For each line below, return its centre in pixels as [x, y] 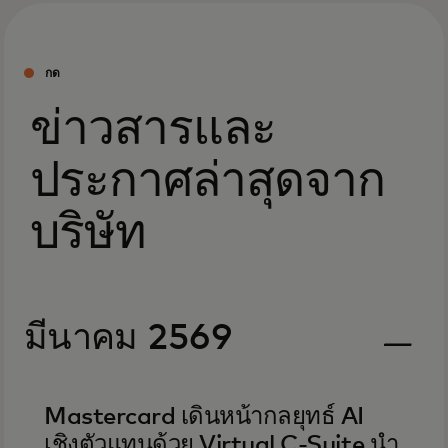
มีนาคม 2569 [128, 339]
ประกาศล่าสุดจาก [208, 182]
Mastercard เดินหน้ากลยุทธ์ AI [204, 417]
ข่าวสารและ [153, 130]
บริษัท [88, 234]
